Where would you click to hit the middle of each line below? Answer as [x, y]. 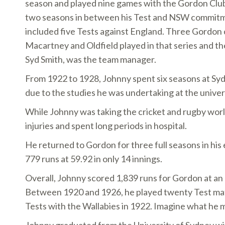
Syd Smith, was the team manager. [91, 59]
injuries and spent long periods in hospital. [106, 126]
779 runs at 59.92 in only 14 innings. [94, 159]
